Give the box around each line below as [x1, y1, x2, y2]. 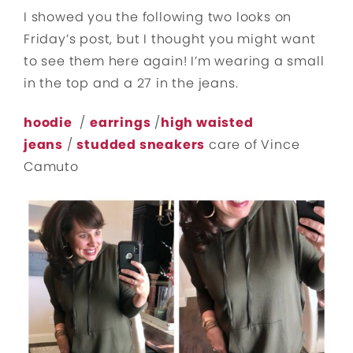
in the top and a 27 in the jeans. [24, 74, 239, 93]
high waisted [161, 113, 254, 132]
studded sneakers [76, 136, 206, 154]
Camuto [24, 158, 79, 176]
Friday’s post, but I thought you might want [24, 30, 316, 49]
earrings [90, 113, 151, 132]
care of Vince [205, 136, 300, 154]
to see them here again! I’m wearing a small [24, 52, 325, 71]
